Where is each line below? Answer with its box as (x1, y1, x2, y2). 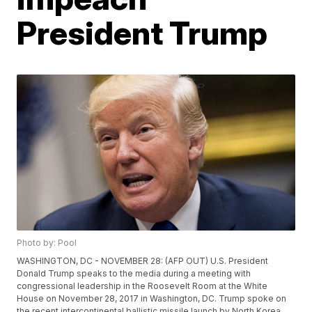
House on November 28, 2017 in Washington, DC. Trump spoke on (17, 293, 287, 304)
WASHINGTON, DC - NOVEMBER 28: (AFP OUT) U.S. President (17, 256, 269, 267)
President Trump (17, 13, 268, 52)
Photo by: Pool (17, 237, 77, 249)
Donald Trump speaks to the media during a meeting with (17, 268, 251, 279)
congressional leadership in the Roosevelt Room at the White (17, 281, 268, 292)
